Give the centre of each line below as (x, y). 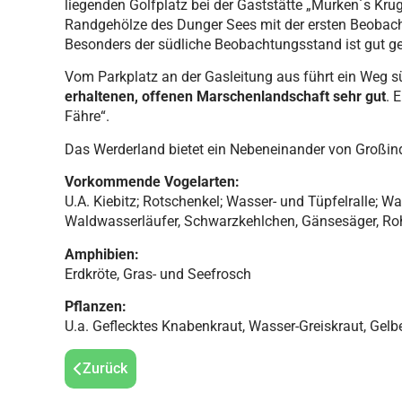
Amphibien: (102, 254)
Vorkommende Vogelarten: (152, 182)
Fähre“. (87, 117)
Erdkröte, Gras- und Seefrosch (158, 274)
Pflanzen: (96, 306)
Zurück (105, 369)
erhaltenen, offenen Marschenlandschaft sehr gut (225, 97)
